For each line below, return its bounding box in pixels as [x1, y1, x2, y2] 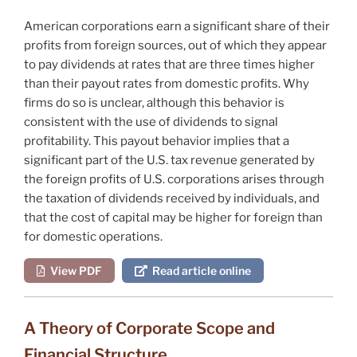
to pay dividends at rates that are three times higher [24, 57, 315, 72]
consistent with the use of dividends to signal [24, 114, 278, 129]
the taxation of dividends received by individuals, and [24, 190, 320, 206]
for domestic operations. [24, 229, 163, 244]
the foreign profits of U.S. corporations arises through [24, 171, 324, 186]
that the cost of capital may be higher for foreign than [24, 210, 323, 225]
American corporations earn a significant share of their [24, 18, 330, 33]
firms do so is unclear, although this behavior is [24, 95, 284, 110]
